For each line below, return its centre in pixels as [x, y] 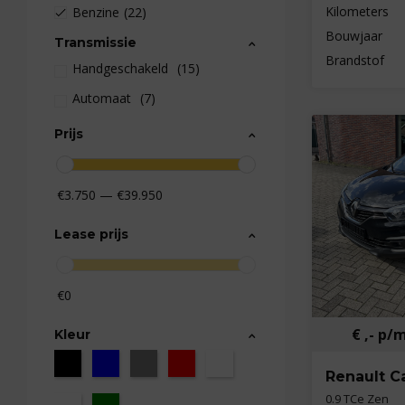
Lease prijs [91, 234]
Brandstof [355, 60]
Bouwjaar [354, 35]
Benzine [96, 12]
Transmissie [95, 42]
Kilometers [357, 11]
